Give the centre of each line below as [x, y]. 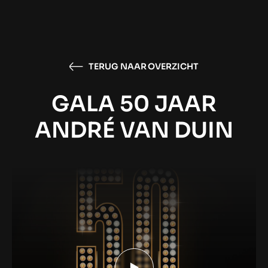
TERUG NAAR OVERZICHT [144, 66]
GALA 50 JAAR [134, 104]
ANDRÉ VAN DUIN [134, 130]
